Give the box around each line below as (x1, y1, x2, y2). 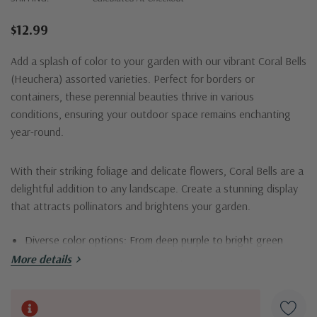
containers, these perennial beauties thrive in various (11, 88, 254, 103)
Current (11, 301, 50, 316)
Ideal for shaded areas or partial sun (25, 282, 192, 296)
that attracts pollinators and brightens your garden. (11, 198, 250, 213)
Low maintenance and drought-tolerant (25, 257, 207, 272)
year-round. (11, 124, 64, 139)
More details (11, 251, 71, 266)
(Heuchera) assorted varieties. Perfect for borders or (11, 71, 255, 86)
